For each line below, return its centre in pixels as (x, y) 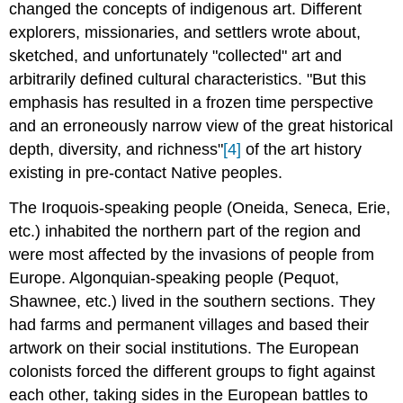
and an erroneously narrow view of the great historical (201, 126)
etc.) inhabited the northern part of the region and (185, 232)
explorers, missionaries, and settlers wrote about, (185, 33)
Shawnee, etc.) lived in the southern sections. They (193, 302)
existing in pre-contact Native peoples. (146, 173)
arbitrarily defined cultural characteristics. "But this (188, 80)
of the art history (302, 150)
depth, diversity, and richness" (116, 150)
